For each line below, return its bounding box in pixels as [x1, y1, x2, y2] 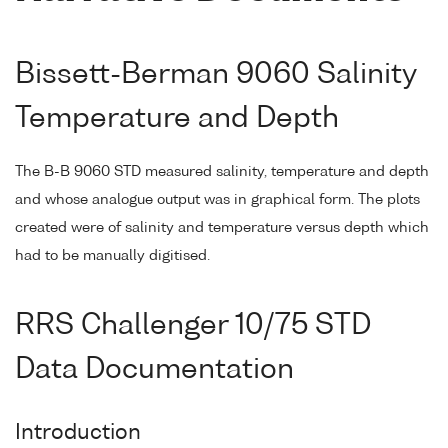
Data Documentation [15, 355, 294, 384]
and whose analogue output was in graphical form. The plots [15, 192, 420, 207]
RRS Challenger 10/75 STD [15, 311, 371, 340]
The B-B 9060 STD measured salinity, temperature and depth [15, 164, 429, 179]
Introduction [15, 422, 141, 444]
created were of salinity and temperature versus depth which [15, 220, 429, 235]
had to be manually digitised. [15, 248, 210, 263]
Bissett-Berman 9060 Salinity [15, 61, 417, 90]
